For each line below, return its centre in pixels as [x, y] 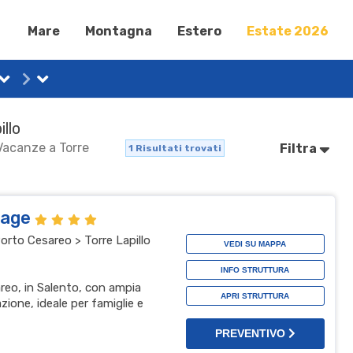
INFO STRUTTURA [255, 269]
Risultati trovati [177, 148]
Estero [200, 31]
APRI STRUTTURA [255, 295]
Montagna [119, 31]
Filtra [300, 148]
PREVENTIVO [251, 333]
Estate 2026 [288, 31]
